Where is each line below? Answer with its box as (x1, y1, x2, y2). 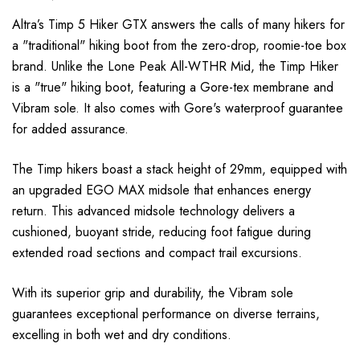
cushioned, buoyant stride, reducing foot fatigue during (12, 222, 311, 241)
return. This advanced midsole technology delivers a (12, 201, 295, 220)
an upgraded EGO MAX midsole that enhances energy (12, 180, 311, 199)
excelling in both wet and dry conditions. (12, 325, 231, 344)
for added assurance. (12, 119, 129, 138)
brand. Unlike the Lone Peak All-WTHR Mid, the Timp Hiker (12, 56, 338, 76)
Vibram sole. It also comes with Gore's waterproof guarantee (12, 98, 343, 117)
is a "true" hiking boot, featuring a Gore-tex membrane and (12, 77, 333, 96)
